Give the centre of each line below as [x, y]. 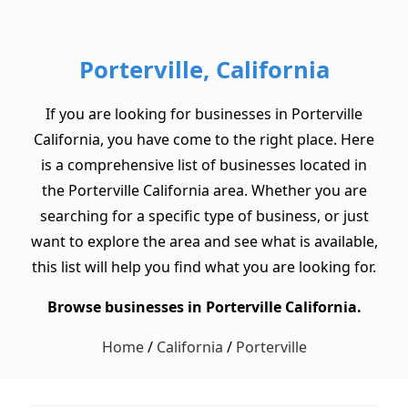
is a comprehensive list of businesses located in [204, 165]
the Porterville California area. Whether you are [204, 191]
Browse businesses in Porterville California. [204, 307]
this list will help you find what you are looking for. [204, 267]
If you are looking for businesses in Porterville [204, 114]
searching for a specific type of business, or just [204, 216]
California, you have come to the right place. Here [204, 140]
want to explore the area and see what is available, [204, 242]
